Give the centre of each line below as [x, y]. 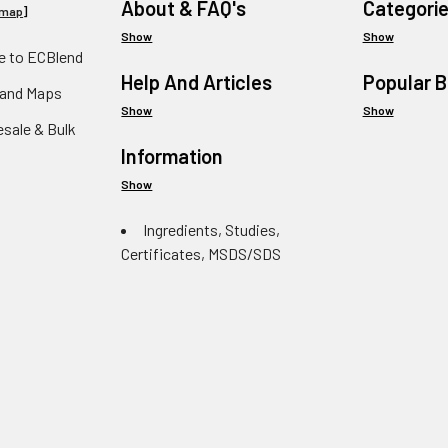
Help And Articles [197, 82]
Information [172, 156]
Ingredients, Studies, [212, 230]
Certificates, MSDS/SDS [201, 254]
